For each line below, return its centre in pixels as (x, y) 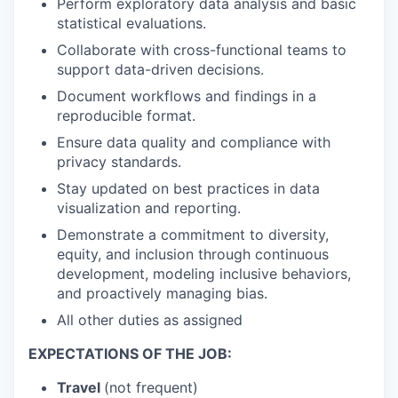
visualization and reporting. (149, 207)
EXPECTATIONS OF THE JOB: (130, 353)
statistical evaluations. (131, 23)
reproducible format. (126, 115)
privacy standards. (119, 161)
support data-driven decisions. (160, 69)
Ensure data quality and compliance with (194, 142)
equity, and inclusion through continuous (193, 254)
